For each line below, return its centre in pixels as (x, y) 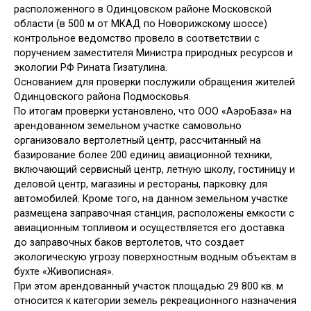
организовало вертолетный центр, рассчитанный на (137, 141)
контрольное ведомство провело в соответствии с (137, 39)
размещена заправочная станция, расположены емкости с (154, 214)
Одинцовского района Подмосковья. (102, 97)
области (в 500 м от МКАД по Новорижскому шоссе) (141, 24)
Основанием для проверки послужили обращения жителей (154, 83)
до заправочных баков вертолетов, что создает (129, 243)
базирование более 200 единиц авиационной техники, (143, 155)
